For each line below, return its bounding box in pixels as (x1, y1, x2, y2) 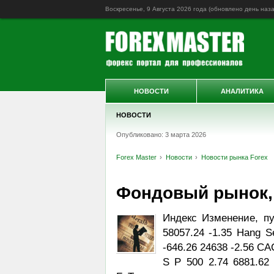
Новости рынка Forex (201, 154, 268, 161)
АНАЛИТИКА (221, 87, 264, 95)
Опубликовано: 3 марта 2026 (116, 131, 206, 138)
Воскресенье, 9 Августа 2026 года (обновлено (105, 6, 245, 12)
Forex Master (116, 154, 157, 161)
